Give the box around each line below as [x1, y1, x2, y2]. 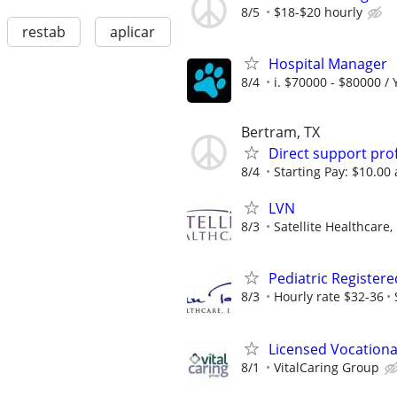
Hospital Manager [269, 53, 387, 74]
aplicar [110, 22, 156, 43]
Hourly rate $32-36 [274, 288, 384, 306]
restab [21, 22, 66, 43]
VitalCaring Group [274, 358, 379, 376]
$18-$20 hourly [274, 3, 362, 20]
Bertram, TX [241, 121, 320, 142]
